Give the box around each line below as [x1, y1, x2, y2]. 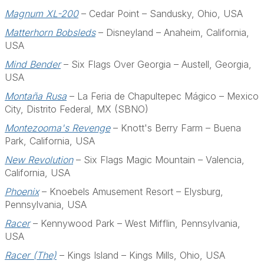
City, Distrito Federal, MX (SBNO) [5, 103, 148, 115]
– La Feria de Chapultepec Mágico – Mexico [67, 90, 259, 102]
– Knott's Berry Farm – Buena [110, 122, 241, 134]
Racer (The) [5, 249, 57, 261]
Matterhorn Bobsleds [5, 27, 95, 38]
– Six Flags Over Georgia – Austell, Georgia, [61, 58, 252, 70]
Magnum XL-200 [5, 8, 78, 19]
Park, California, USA [5, 135, 95, 147]
